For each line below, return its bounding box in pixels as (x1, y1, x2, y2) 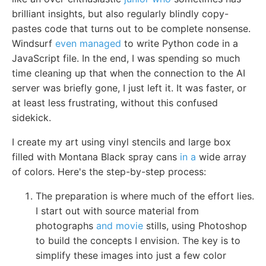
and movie (96, 219, 143, 232)
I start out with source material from (36, 204, 199, 217)
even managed (55, 37, 121, 49)
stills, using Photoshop (143, 219, 247, 232)
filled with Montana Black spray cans (12, 150, 180, 163)
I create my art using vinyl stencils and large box (12, 135, 231, 148)
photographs (36, 219, 96, 232)
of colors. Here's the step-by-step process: (12, 165, 206, 178)
